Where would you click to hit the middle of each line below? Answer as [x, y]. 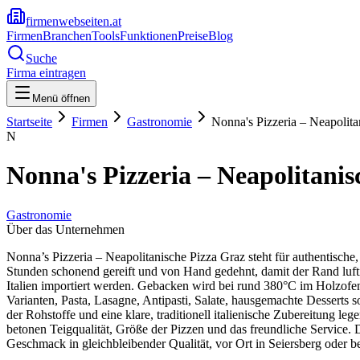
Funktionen [149, 36]
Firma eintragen [46, 73]
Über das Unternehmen [65, 229]
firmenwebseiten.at [74, 21]
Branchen [67, 36]
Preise [193, 36]
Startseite [29, 122]
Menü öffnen [61, 98]
